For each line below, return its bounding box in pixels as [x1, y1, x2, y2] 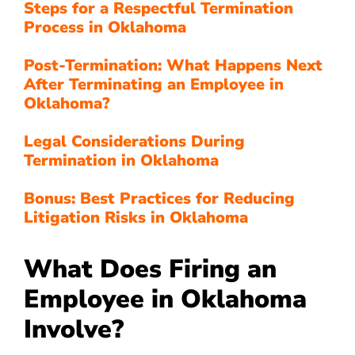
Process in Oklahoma [24, 17, 186, 38]
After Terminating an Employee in [24, 74, 284, 95]
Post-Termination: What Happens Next [24, 55, 323, 76]
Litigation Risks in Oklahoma [24, 207, 248, 228]
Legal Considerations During [24, 131, 245, 152]
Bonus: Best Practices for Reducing [24, 188, 295, 209]
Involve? [24, 312, 124, 346]
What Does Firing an [24, 252, 277, 286]
